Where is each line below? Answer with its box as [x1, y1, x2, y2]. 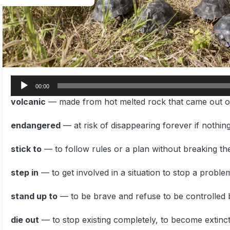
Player [10, 87, 35, 98]
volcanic [11, 97, 46, 107]
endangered [11, 120, 61, 131]
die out [11, 215, 39, 225]
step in [11, 167, 39, 178]
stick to [11, 144, 42, 155]
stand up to [11, 191, 57, 202]
